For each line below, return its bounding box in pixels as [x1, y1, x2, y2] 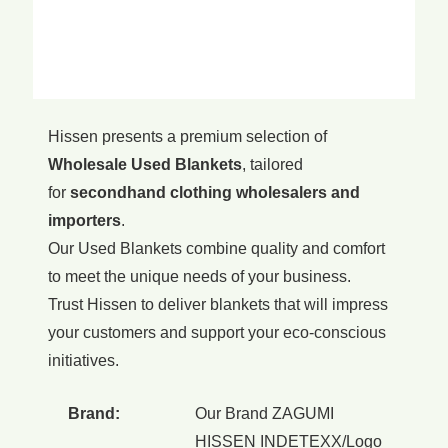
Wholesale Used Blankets [48, 155, 242, 173]
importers [48, 211, 121, 229]
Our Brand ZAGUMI [195, 404, 334, 422]
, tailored [242, 155, 303, 173]
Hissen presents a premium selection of [48, 127, 327, 145]
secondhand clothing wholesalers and [66, 183, 360, 201]
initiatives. [48, 351, 119, 369]
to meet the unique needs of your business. [48, 267, 351, 285]
